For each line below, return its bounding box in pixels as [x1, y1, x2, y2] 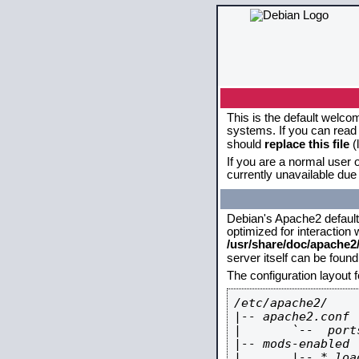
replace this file [264, 138, 349, 151]
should [227, 138, 264, 151]
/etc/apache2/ [234, 296, 328, 309]
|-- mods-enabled [234, 337, 349, 350]
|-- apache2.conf [234, 309, 349, 323]
